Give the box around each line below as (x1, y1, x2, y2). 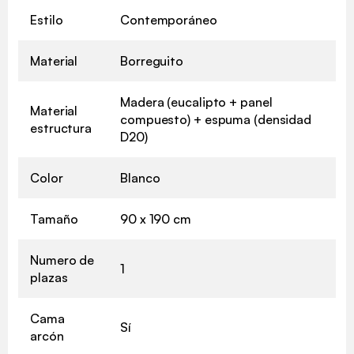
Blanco (120, 169, 160, 186)
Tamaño (30, 210, 78, 227)
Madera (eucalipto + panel (120, 93, 273, 110)
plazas (30, 269, 68, 285)
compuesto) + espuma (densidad (120, 111, 312, 127)
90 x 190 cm (120, 210, 191, 227)
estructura (30, 119, 92, 136)
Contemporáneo (120, 11, 217, 28)
